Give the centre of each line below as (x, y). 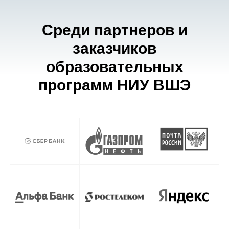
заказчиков (114, 48)
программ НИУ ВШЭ (114, 85)
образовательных (114, 66)
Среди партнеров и (114, 30)
